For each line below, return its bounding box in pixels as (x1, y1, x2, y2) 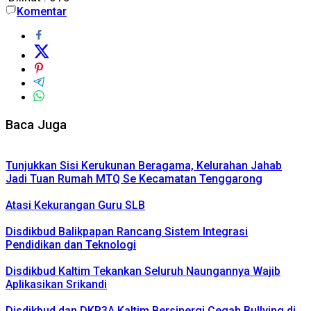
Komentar (17, 5, 67, 19)
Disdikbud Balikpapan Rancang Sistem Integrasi (6, 224, 248, 238)
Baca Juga (6, 117, 67, 133)
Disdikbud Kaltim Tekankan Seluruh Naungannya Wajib (6, 264, 280, 278)
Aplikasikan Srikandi (6, 277, 107, 291)
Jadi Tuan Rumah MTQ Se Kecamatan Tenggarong (6, 171, 262, 185)
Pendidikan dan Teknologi (6, 237, 136, 251)
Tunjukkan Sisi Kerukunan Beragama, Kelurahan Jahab (6, 158, 282, 172)
